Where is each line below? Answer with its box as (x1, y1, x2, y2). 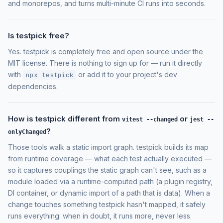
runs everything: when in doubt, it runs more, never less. (8, 211, 192, 220)
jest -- (190, 115, 214, 123)
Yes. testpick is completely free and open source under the (8, 47, 203, 56)
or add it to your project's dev (76, 70, 178, 79)
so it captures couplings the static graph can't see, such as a (8, 165, 207, 174)
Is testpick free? (8, 30, 69, 40)
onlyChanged (8, 128, 46, 135)
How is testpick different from (8, 113, 122, 123)
